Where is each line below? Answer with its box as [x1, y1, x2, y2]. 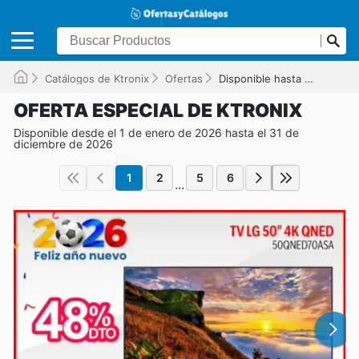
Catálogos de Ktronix [45, 71, 149, 85]
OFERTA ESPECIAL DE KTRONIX [14, 99, 303, 122]
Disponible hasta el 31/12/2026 [219, 71, 305, 85]
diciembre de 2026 [14, 136, 113, 151]
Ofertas [165, 71, 203, 85]
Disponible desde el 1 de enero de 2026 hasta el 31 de [14, 125, 299, 139]
